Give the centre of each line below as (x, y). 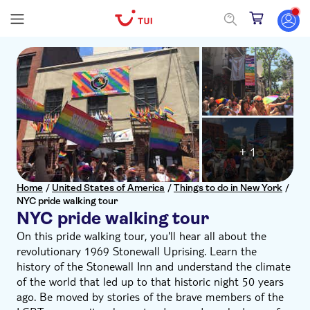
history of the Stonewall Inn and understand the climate (154, 266)
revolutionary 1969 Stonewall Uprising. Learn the (137, 251)
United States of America (108, 188)
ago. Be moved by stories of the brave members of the (150, 297)
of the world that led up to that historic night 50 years (150, 281)
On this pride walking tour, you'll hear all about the (142, 236)
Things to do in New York (228, 188)
